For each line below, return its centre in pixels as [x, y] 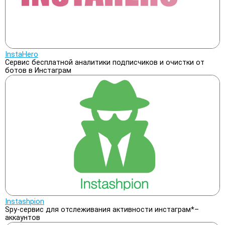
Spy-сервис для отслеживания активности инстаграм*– [102, 210]
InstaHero [22, 54]
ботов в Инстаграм [38, 70]
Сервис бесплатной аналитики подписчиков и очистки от [105, 62]
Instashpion [25, 202]
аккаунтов [23, 218]
